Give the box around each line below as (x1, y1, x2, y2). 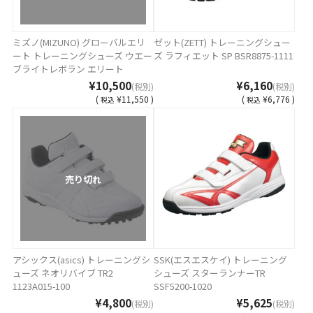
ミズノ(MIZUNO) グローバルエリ (13, 36, 146, 50)
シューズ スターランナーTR (153, 265, 265, 279)
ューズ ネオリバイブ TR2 (13, 265, 114, 279)
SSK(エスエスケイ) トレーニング (153, 252, 287, 266)
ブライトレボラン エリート (13, 62, 124, 76)
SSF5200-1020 (153, 279, 212, 293)
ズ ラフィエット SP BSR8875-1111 (153, 49, 293, 63)
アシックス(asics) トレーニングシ (13, 252, 151, 266)
